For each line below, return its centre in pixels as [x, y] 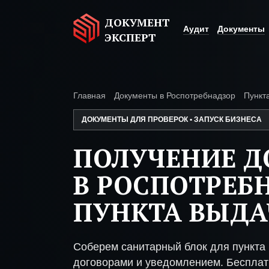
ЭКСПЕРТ [130, 37]
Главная [89, 95]
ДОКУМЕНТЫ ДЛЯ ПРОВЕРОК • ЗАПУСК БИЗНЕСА [172, 119]
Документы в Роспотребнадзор [175, 95]
